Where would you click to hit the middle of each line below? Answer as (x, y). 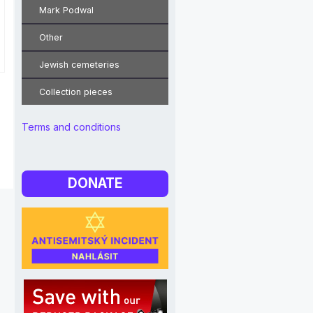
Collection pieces (76, 92)
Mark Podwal (66, 10)
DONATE (95, 183)
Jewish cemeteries (79, 65)
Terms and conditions (71, 127)
